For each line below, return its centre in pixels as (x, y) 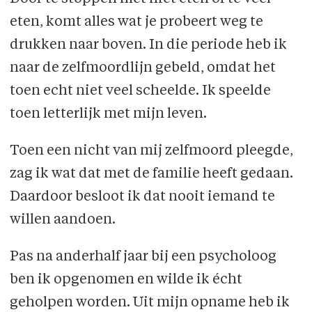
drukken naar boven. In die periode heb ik (148, 46)
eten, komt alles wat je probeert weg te (136, 23)
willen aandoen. (62, 220)
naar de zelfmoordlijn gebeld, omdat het (142, 69)
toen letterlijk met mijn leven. (108, 115)
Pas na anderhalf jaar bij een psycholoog (143, 257)
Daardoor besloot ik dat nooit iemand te (142, 197)
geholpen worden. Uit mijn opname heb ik (149, 303)
